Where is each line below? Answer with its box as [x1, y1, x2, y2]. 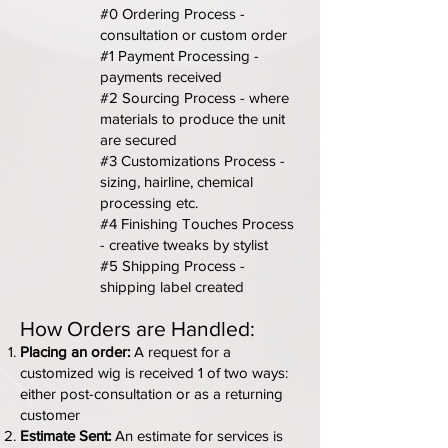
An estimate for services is [111, 427, 283, 444]
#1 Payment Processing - [100, 47, 259, 64]
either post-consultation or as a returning [20, 385, 283, 402]
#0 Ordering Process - [100, 5, 245, 22]
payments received [100, 68, 222, 85]
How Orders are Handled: [20, 317, 255, 340]
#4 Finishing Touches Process [100, 215, 294, 232]
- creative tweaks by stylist [100, 236, 268, 253]
